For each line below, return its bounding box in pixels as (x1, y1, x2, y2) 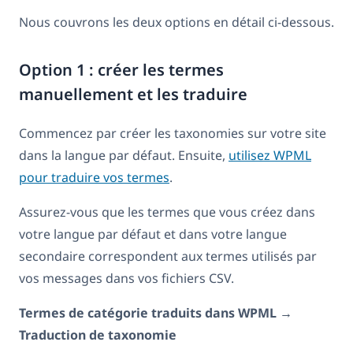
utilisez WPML (229, 147, 311, 165)
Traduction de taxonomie (19, 326, 176, 344)
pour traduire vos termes (19, 169, 169, 187)
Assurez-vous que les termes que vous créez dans (19, 203, 315, 221)
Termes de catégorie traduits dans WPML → (19, 304, 292, 322)
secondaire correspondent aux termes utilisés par (19, 247, 317, 266)
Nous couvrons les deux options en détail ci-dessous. (19, 13, 334, 32)
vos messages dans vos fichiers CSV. (19, 269, 234, 288)
